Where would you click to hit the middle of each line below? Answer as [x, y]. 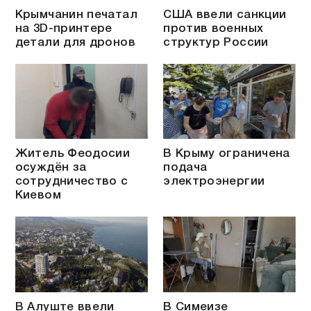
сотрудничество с [72, 182]
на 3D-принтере [64, 29]
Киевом [38, 196]
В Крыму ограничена [227, 154]
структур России [216, 43]
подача [185, 168]
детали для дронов [75, 43]
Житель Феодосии [73, 154]
